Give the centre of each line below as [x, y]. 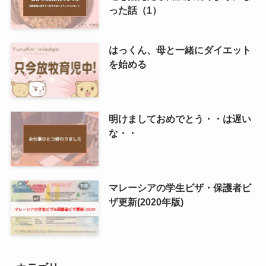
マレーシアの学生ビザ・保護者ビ [180, 188]
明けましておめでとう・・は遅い [180, 119]
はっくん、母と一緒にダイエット [180, 50]
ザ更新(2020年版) [146, 202]
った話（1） [135, 10]
